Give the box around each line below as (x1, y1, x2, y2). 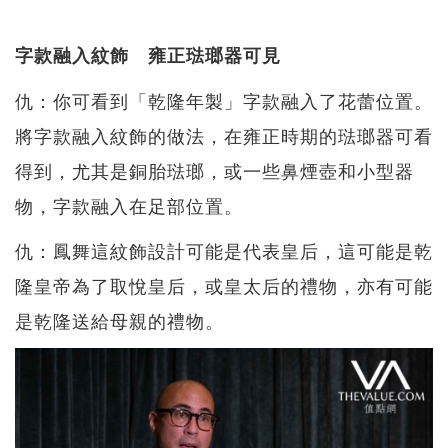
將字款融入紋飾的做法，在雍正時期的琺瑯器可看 (15, 122, 433, 149)
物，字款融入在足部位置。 (15, 192, 243, 219)
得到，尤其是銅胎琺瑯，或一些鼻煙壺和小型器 (15, 157, 414, 184)
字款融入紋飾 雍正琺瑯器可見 (15, 42, 281, 69)
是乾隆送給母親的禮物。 (15, 307, 224, 334)
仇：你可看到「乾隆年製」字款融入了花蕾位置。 (15, 87, 433, 114)
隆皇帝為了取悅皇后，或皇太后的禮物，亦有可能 (15, 272, 433, 299)
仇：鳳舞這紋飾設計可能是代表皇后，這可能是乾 (15, 237, 433, 264)
